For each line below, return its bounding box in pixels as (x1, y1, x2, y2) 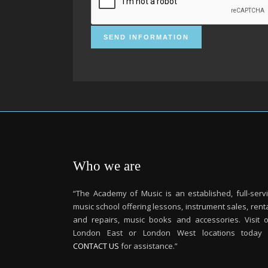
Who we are (73, 159, 141, 173)
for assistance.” (119, 240, 178, 251)
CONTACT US (73, 240, 119, 251)
